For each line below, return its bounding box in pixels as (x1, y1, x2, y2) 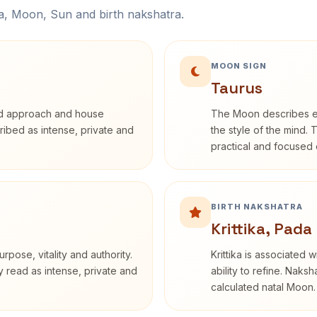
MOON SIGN (211, 61, 267, 71)
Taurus (211, 78, 263, 98)
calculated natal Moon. (211, 281, 316, 293)
